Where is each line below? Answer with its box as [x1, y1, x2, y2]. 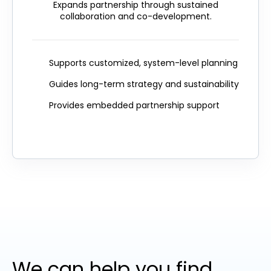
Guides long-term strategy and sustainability [49, 78, 239, 91]
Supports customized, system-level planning [49, 57, 238, 70]
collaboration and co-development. [59, 10, 212, 23]
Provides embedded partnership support [49, 99, 220, 112]
